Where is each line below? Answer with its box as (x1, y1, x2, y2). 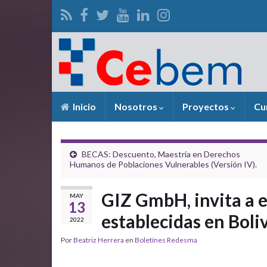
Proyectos (182, 101, 231, 112)
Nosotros (114, 101, 159, 112)
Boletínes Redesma (135, 235, 197, 244)
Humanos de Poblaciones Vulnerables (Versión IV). (70, 159, 257, 169)
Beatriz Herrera (73, 235, 124, 244)
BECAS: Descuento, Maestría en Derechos (82, 149, 240, 159)
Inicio (71, 101, 96, 112)
